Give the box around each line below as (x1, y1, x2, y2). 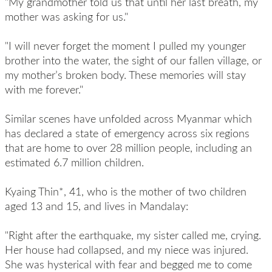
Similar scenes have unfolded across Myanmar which (4, 111, 252, 126)
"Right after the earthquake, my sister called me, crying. (4, 228, 261, 242)
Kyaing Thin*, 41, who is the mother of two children (4, 184, 246, 199)
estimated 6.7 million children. (4, 155, 144, 169)
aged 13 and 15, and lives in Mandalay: (4, 199, 188, 213)
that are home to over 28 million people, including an (4, 140, 252, 155)
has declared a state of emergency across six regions (4, 126, 250, 140)
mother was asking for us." (4, 9, 128, 24)
